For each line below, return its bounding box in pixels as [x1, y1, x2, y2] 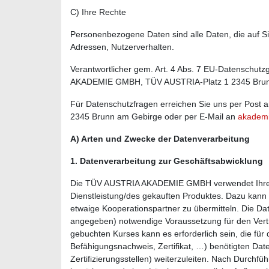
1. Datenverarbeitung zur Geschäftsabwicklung [70, 156, 263, 166]
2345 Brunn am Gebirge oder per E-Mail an [70, 111, 238, 121]
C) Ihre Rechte [70, 7, 126, 17]
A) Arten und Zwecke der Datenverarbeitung [70, 133, 250, 144]
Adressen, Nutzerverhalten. [70, 41, 174, 52]
